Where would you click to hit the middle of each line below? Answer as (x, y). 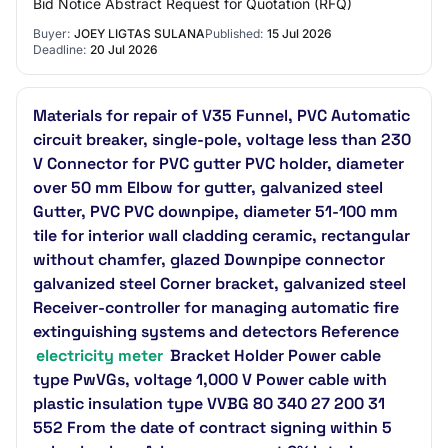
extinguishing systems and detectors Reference (216, 331)
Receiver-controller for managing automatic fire (216, 307)
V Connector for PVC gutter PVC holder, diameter (218, 163)
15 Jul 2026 (299, 33)
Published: (234, 33)
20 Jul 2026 (124, 49)
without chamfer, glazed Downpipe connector (209, 259)
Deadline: (59, 49)
